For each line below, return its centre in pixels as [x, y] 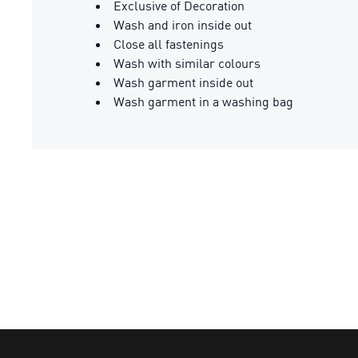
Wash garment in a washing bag [203, 101]
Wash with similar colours [187, 63]
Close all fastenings [169, 44]
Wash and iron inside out [183, 25]
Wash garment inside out [183, 82]
